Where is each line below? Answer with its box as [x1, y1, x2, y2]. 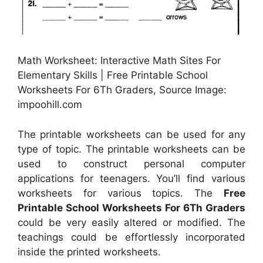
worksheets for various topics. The [18, 187, 224, 199]
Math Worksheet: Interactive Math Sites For [18, 55, 221, 67]
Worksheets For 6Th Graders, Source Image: [18, 84, 227, 96]
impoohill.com [18, 99, 82, 111]
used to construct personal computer [18, 157, 245, 170]
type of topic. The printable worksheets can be [18, 143, 245, 155]
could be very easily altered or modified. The [18, 216, 245, 228]
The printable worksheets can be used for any [18, 128, 245, 140]
